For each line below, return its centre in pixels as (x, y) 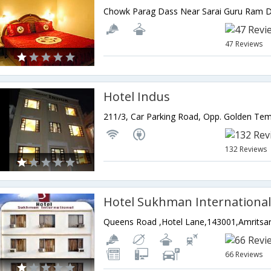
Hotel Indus (137, 96)
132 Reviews (246, 149)
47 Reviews (244, 44)
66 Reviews (244, 254)
